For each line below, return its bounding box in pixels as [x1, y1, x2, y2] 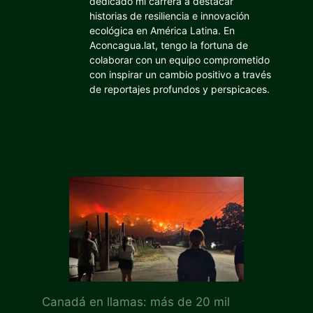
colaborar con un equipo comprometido [89, 54, 270, 66]
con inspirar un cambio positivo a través [89, 68, 271, 80]
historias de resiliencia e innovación [89, 10, 249, 22]
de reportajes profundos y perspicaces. [89, 83, 270, 95]
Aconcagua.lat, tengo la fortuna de [89, 39, 248, 51]
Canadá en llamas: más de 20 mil [42, 295, 230, 310]
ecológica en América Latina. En [89, 24, 235, 36]
